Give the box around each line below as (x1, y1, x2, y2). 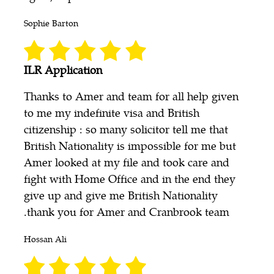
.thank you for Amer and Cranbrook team (24, 204, 229, 220)
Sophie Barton (24, 17, 78, 29)
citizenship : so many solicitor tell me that (24, 121, 228, 137)
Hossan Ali (24, 232, 67, 245)
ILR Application (24, 62, 102, 78)
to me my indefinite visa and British (24, 105, 199, 120)
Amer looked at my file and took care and (24, 154, 229, 170)
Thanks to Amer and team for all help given (24, 88, 239, 104)
